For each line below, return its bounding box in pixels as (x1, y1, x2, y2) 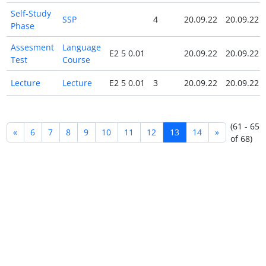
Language (62, 42, 101, 53)
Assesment (10, 42, 54, 53)
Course (62, 54, 90, 66)
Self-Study (10, 8, 51, 20)
